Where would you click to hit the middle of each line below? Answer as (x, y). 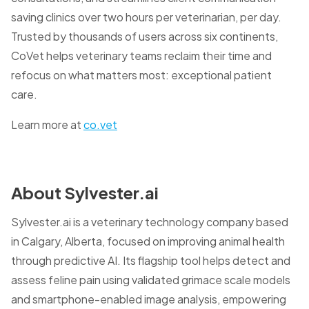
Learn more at (47, 125)
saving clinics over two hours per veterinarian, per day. (146, 17)
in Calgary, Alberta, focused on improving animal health (148, 241)
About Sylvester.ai (85, 193)
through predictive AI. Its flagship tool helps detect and (151, 261)
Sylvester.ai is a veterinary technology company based (150, 222)
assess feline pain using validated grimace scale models (151, 280)
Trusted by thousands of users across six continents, (144, 37)
